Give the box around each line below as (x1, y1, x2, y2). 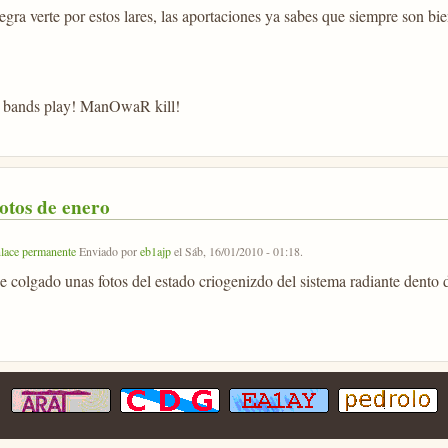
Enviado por (75, 243, 140, 260)
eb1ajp (139, 243, 171, 260)
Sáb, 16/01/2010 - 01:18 (184, 243, 300, 260)
